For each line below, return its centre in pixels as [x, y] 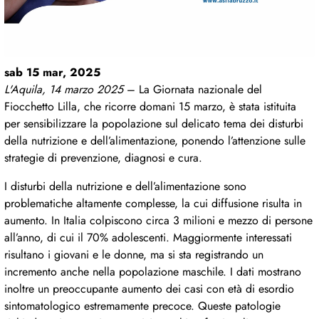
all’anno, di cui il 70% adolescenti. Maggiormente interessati [148, 238]
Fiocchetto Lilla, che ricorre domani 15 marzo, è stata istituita [150, 107]
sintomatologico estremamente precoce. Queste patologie [142, 306]
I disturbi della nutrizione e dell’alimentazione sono [125, 187]
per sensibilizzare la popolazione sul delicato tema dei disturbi [154, 124]
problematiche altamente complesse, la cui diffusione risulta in [153, 204]
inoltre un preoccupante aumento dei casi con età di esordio [149, 289]
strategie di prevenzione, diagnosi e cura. [103, 158]
